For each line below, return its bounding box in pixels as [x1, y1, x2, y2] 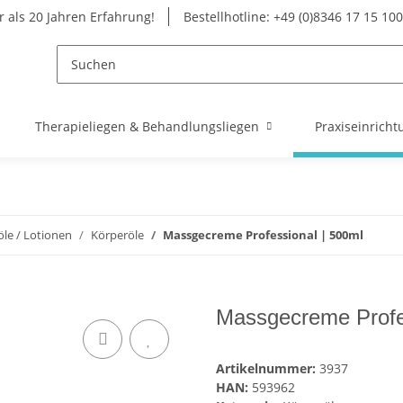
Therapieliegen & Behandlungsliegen [35, 118, 259, 135]
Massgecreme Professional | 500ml [163, 227, 363, 243]
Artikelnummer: [216, 360, 319, 378]
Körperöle [91, 227, 144, 243]
